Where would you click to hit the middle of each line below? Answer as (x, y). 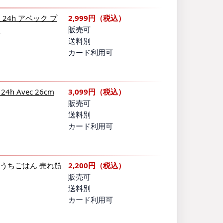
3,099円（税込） (97, 92)
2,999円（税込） (97, 18)
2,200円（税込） (97, 166)
